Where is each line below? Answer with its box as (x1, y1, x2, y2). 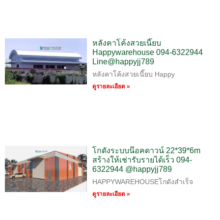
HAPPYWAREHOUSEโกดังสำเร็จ (92, 178, 193, 186)
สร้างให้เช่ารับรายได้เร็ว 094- (92, 156, 192, 165)
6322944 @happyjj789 (92, 165, 172, 174)
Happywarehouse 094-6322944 (92, 48, 203, 56)
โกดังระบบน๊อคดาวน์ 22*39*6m (92, 146, 200, 155)
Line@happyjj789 (92, 57, 154, 66)
